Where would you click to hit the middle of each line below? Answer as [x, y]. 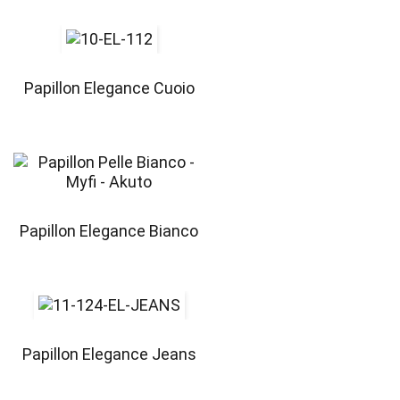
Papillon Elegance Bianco [109, 231]
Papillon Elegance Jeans [109, 354]
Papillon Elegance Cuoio [109, 88]
